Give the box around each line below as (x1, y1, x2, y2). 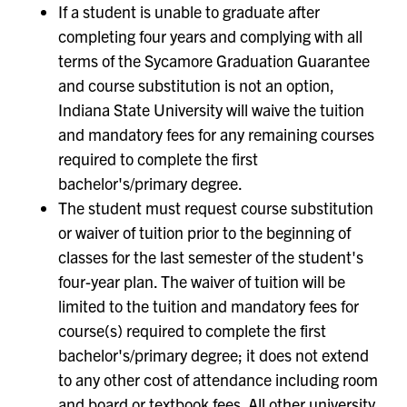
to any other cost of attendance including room (58, 368, 378, 390)
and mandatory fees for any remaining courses (58, 123, 374, 144)
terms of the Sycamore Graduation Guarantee (58, 49, 370, 71)
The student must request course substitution (58, 196, 373, 218)
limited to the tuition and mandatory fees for (58, 294, 359, 316)
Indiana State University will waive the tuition (58, 98, 364, 120)
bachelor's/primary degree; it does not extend (58, 343, 369, 365)
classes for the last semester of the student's (58, 245, 363, 267)
